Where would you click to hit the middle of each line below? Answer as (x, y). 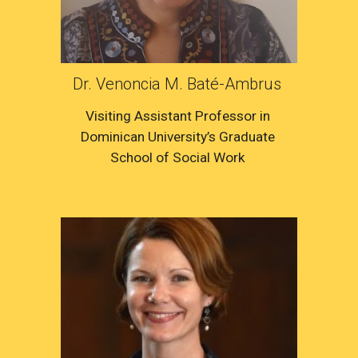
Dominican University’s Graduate (177, 137)
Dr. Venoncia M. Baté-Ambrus (179, 84)
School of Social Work (179, 158)
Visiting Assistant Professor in (177, 116)
